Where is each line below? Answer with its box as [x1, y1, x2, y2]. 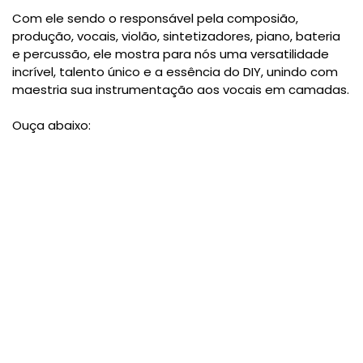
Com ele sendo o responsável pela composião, [12, 10, 298, 28]
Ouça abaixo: [12, 117, 91, 135]
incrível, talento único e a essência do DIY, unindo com [12, 63, 338, 81]
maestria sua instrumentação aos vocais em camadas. [12, 81, 349, 99]
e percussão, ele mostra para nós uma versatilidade [12, 45, 329, 63]
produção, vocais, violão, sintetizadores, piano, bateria [12, 28, 340, 45]
